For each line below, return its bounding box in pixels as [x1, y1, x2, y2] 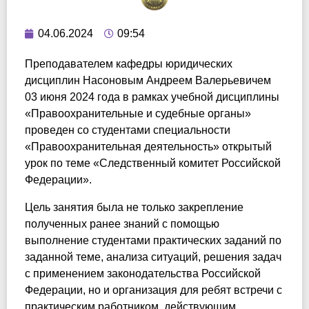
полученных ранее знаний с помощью [25, 218, 219, 230]
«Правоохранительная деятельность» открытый [25, 141, 272, 152]
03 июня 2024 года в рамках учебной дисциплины [25, 91, 279, 103]
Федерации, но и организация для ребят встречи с [25, 284, 282, 296]
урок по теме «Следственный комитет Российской [25, 157, 281, 169]
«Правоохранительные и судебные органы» [25, 108, 251, 119]
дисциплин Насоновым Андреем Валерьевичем [25, 74, 271, 86]
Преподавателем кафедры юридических [25, 58, 232, 70]
